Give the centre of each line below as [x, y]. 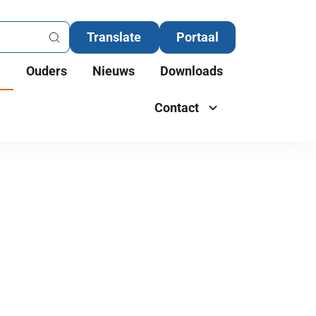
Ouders [47, 71]
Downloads [192, 71]
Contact [177, 108]
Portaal [197, 37]
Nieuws [114, 71]
